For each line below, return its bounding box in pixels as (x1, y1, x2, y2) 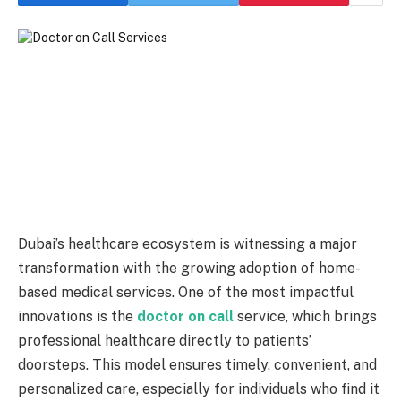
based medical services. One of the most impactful (18, 284, 354, 302)
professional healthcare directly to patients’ (18, 332, 311, 350)
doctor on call (137, 308, 234, 326)
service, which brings (234, 308, 377, 326)
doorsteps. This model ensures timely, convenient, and (18, 356, 377, 374)
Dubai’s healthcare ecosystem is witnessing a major (18, 235, 357, 253)
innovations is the (18, 308, 137, 326)
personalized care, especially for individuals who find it (18, 380, 380, 398)
